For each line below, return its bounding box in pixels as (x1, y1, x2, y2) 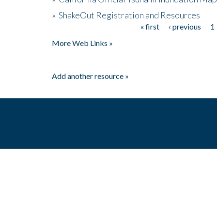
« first (140, 21, 159, 31)
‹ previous (168, 21, 201, 31)
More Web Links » (52, 38, 113, 47)
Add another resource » (52, 71, 129, 80)
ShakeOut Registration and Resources (59, 9, 200, 20)
